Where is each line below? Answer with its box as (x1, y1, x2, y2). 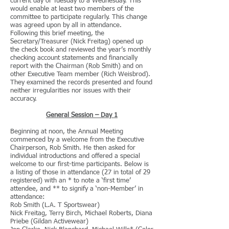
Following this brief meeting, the (10, 30, 104, 37)
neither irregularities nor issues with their (10, 87, 131, 94)
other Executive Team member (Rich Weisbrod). (10, 71, 150, 78)
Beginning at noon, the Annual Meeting (10, 128, 123, 135)
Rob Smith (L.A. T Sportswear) (10, 202, 100, 209)
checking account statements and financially (10, 55, 138, 61)
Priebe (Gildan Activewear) (10, 218, 88, 225)
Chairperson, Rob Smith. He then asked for (10, 145, 135, 151)
